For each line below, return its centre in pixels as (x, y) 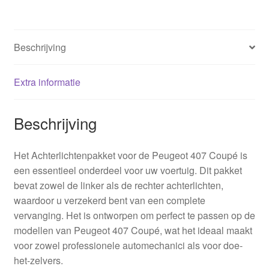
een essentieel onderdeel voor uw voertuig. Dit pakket (128, 170)
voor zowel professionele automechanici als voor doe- (128, 245)
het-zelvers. (38, 260)
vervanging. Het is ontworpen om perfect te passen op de (134, 215)
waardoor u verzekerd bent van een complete (109, 200)
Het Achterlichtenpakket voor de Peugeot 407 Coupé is (130, 155)
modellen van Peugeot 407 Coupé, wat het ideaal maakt (133, 230)
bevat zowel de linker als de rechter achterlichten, (118, 185)
